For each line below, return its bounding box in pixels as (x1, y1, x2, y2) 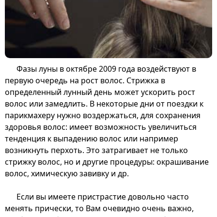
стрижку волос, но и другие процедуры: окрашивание (5, 156, 209, 168)
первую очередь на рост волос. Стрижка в (5, 75, 165, 86)
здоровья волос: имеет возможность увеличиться (5, 122, 197, 133)
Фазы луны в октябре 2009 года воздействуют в (16, 63, 196, 75)
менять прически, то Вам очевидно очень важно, (5, 203, 194, 214)
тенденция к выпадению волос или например (5, 133, 178, 144)
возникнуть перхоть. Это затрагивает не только (5, 145, 188, 156)
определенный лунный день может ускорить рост (5, 87, 195, 98)
